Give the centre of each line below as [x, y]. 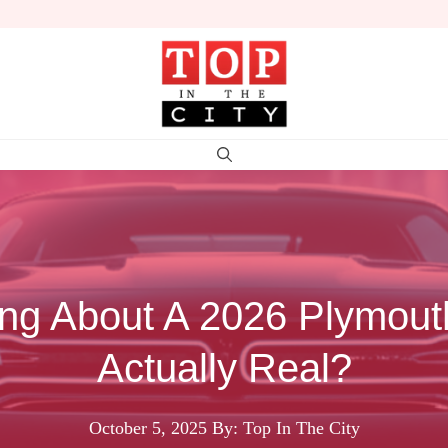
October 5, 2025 [147, 427]
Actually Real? [224, 367]
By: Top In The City [285, 427]
